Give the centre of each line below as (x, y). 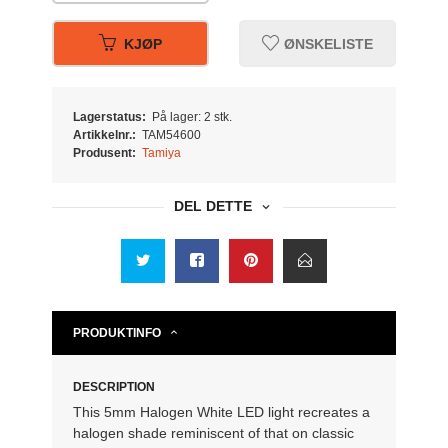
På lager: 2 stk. (191, 116)
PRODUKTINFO (117, 332)
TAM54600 (171, 134)
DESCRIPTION (114, 386)
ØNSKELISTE (326, 43)
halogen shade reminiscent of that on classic (214, 432)
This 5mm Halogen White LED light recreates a (222, 411)
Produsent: (105, 152)
